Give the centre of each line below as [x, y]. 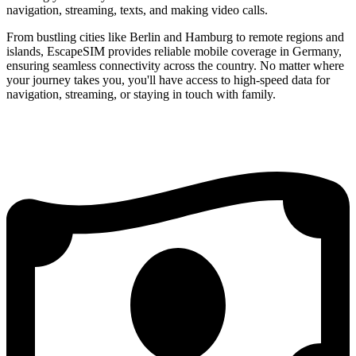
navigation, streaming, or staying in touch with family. [141, 94]
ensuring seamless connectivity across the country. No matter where [175, 65]
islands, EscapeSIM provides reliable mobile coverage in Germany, [174, 51]
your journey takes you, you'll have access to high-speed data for [168, 79]
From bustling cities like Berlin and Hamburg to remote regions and [175, 37]
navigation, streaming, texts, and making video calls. [137, 10]
